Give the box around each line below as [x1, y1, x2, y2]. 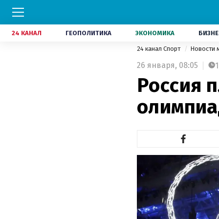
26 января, [137, 61, 177, 70]
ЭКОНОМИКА [135, 29, 175, 37]
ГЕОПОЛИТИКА [66, 29, 111, 37]
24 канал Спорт [137, 45, 182, 52]
